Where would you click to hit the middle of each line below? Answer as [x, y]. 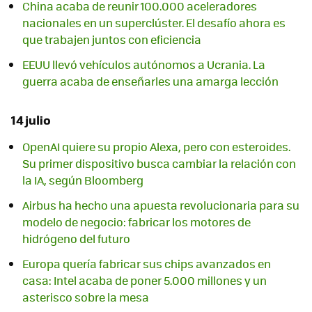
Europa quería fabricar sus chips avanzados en [147, 264]
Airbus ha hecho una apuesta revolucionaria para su [161, 205]
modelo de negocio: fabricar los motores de [136, 222]
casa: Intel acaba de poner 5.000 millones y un [145, 281]
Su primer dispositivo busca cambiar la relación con [159, 164]
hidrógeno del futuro [76, 239]
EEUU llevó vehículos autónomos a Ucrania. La [144, 65]
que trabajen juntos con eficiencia [112, 40]
